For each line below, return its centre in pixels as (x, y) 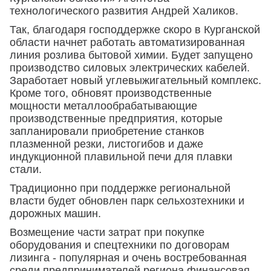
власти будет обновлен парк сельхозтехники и (127, 201)
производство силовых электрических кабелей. (130, 68)
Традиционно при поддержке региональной (120, 188)
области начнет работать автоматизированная (127, 42)
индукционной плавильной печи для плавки (121, 157)
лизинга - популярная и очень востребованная (128, 258)
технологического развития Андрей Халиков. (124, 11)
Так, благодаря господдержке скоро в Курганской (135, 30)
